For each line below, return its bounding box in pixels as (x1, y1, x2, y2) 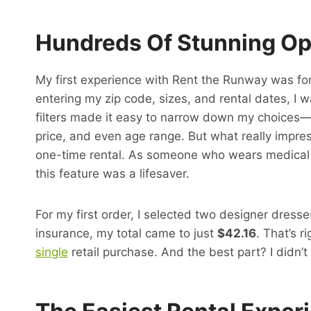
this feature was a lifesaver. (35, 167, 190, 181)
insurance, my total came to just (35, 226, 217, 241)
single (35, 245, 68, 260)
